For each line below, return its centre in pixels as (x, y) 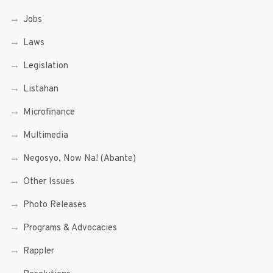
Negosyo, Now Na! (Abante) (79, 159)
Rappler (38, 251)
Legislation (45, 66)
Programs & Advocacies (70, 228)
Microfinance (49, 112)
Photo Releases (55, 205)
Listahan (41, 89)
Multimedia (45, 136)
